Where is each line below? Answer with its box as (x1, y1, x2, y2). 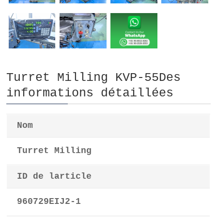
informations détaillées (6, 86, 174, 100)
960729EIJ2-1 (17, 196, 81, 207)
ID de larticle (17, 171, 92, 182)
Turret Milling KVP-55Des (6, 70, 181, 85)
